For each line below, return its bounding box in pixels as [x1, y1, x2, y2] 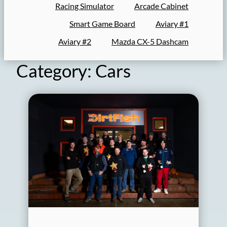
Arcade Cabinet [134, 1, 188, 11]
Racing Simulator [55, 1, 114, 11]
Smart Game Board [69, 19, 135, 28]
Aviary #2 [58, 36, 91, 46]
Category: [16, 60, 95, 82]
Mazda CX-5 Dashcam [111, 36, 188, 46]
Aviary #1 [156, 19, 188, 28]
